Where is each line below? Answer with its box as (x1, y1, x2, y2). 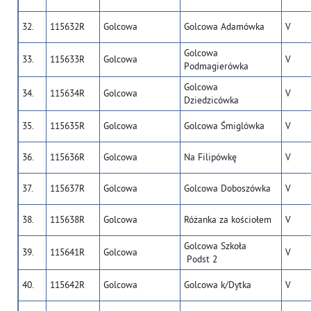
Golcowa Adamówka (184, 21, 264, 33)
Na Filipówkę (184, 151, 237, 163)
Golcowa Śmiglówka (184, 120, 264, 132)
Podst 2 (184, 253, 217, 265)
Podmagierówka (184, 60, 249, 72)
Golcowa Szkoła (184, 240, 246, 252)
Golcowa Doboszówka (184, 183, 271, 194)
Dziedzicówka (184, 94, 239, 106)
